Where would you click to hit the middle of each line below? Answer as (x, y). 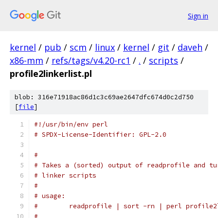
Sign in (198, 16)
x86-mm (27, 60)
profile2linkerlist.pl (51, 73)
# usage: (50, 196)
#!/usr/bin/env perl (71, 124)
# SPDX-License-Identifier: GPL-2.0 (100, 135)
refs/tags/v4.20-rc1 (91, 60)
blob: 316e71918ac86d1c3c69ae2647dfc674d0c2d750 (104, 97)
